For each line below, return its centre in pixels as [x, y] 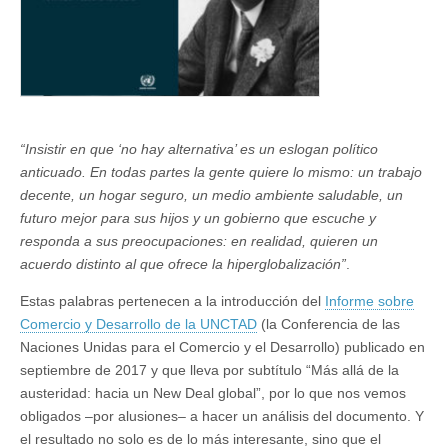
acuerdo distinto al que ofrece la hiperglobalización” [183, 264]
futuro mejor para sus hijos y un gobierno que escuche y [198, 218]
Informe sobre [369, 301]
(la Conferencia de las [328, 324]
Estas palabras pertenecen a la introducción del [172, 301]
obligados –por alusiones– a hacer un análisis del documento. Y [222, 416]
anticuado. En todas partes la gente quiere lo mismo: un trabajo [221, 172]
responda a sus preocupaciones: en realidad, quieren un [199, 241]
